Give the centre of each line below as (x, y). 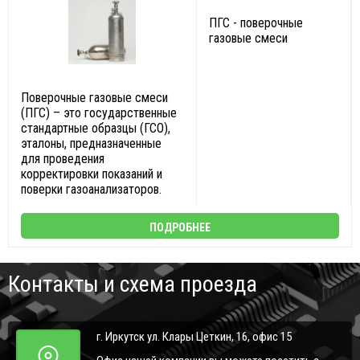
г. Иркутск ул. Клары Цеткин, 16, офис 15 (194, 337)
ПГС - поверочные (256, 23)
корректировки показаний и (92, 174)
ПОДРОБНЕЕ (180, 227)
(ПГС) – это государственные (99, 113)
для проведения (63, 159)
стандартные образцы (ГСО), (96, 128)
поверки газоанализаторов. (91, 189)
